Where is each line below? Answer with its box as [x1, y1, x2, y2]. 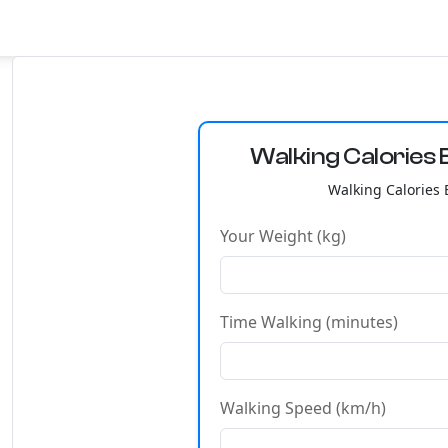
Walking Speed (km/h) [220, 397, 386, 419]
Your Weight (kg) [220, 225, 346, 247]
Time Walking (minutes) [220, 311, 398, 333]
